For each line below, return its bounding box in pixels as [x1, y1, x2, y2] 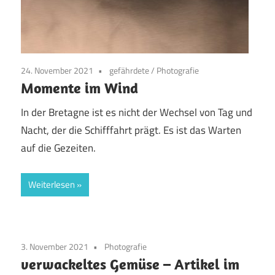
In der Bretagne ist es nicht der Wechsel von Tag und [21, 104, 252, 121]
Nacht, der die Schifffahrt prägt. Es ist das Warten [21, 122, 241, 139]
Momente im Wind [21, 78, 138, 97]
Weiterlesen [28, 177, 75, 192]
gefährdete [109, 63, 149, 77]
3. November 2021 [21, 239, 88, 253]
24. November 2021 [21, 63, 93, 77]
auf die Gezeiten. [21, 140, 96, 157]
